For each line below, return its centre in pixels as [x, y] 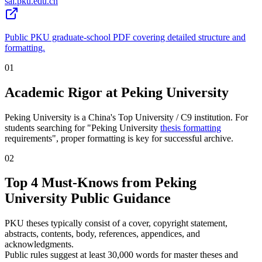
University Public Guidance [88, 199]
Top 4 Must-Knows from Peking [101, 183]
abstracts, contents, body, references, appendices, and [102, 234]
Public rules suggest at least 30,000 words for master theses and [121, 255]
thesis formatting [191, 127]
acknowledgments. [39, 244]
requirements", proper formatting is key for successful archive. [119, 138]
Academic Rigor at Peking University [117, 92]
